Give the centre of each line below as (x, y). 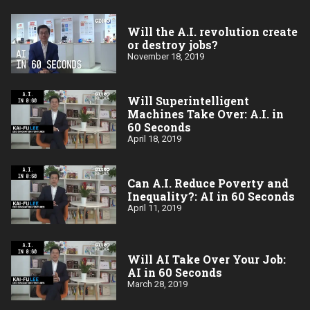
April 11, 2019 (154, 208)
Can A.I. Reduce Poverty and (208, 183)
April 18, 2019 (154, 139)
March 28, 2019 (157, 284)
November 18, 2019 (166, 57)
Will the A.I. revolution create (212, 32)
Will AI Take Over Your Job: (207, 259)
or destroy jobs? (173, 45)
